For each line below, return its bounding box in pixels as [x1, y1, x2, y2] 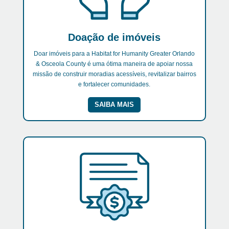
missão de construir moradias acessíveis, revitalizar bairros [32, 71, 196, 78]
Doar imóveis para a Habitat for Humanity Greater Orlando [34, 50, 195, 58]
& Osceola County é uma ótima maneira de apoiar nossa [36, 60, 193, 68]
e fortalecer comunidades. [78, 81, 151, 88]
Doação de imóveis [68, 32, 161, 43]
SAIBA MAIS [95, 101, 134, 109]
